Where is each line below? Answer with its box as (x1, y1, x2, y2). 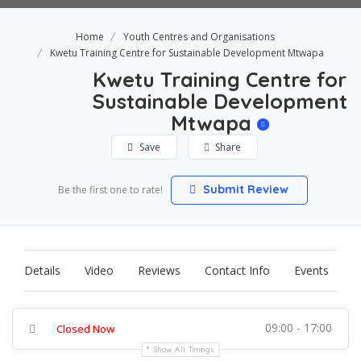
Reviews (138, 263, 180, 278)
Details (24, 263, 60, 278)
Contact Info (205, 263, 270, 278)
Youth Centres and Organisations (123, 30, 275, 44)
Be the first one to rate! (57, 183, 163, 197)
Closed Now (56, 322, 114, 336)
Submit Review (200, 182, 288, 197)
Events (294, 263, 329, 278)
